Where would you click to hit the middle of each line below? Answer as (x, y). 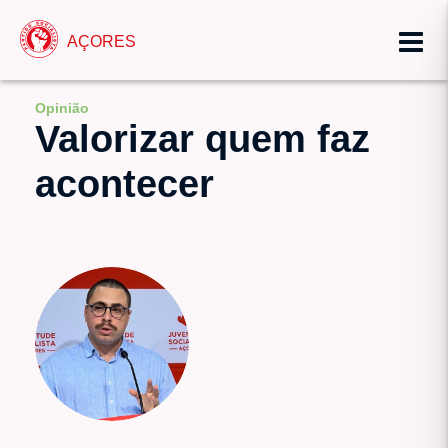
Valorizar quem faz (202, 139)
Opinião (62, 108)
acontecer (124, 184)
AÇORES (101, 40)
